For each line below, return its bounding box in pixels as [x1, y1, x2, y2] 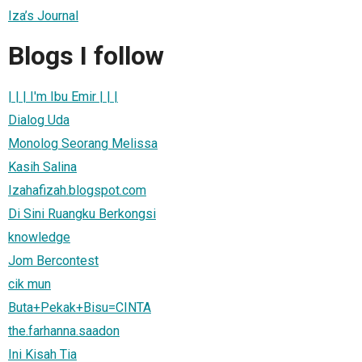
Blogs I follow [8, 40, 164, 72]
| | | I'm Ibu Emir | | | [8, 88, 118, 104]
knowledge [8, 229, 70, 245]
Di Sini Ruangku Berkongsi [8, 205, 156, 221]
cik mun [8, 276, 51, 292]
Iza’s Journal [8, 7, 78, 23]
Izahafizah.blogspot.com [8, 182, 146, 198]
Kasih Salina [8, 158, 77, 175]
